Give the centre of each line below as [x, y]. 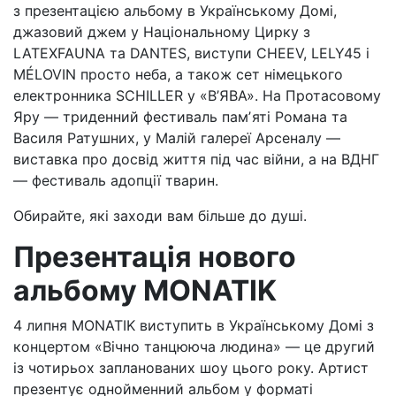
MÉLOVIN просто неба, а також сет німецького [178, 74]
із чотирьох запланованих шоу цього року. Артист [191, 368]
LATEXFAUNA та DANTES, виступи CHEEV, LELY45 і [191, 53]
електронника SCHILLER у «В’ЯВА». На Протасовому [197, 95]
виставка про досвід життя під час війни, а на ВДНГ [196, 159]
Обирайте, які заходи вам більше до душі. [160, 216]
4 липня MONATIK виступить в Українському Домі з [194, 325]
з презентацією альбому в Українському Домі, [175, 11]
